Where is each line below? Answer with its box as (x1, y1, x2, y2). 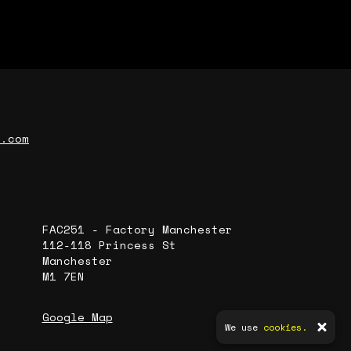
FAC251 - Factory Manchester (42, 221, 233, 238)
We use (225, 320, 263, 334)
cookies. (263, 320, 307, 334)
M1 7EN (42, 268, 85, 285)
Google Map (42, 309, 113, 326)
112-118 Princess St (42, 237, 176, 254)
